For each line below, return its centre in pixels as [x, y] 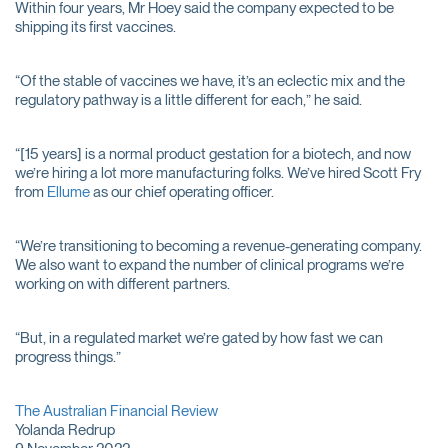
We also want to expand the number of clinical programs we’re [209, 265]
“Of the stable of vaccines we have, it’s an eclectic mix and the [210, 81]
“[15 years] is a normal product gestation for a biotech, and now [213, 154]
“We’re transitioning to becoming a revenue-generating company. [218, 246]
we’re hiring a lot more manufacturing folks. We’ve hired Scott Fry [218, 173]
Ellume [68, 192]
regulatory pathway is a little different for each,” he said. [188, 100]
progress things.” [68, 357]
